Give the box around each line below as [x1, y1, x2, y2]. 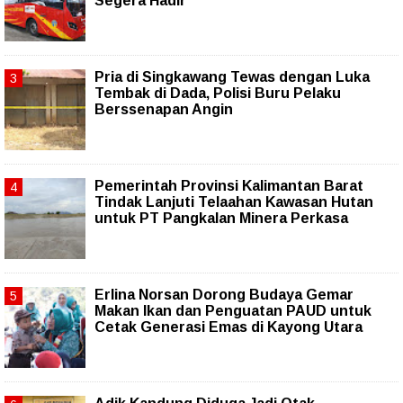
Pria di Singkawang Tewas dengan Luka [94, 69, 370, 85]
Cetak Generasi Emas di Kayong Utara [94, 319, 363, 336]
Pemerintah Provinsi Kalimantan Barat [94, 178, 363, 194]
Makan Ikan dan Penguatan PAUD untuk [94, 303, 372, 319]
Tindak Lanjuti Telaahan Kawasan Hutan [94, 194, 373, 210]
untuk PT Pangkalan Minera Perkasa [94, 210, 348, 227]
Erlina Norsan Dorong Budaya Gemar [94, 287, 354, 303]
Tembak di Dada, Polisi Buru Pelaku [94, 85, 341, 102]
